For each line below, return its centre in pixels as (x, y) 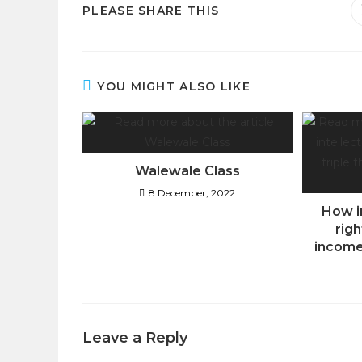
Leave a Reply (135, 337)
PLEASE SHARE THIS (151, 10)
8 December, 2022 (192, 192)
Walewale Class (187, 170)
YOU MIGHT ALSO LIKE (174, 86)
